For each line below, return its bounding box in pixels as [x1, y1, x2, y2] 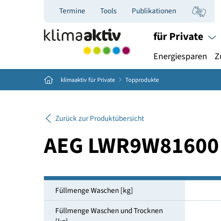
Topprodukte [139, 83, 177, 94]
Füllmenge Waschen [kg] [61, 205, 148, 218]
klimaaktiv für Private [67, 83, 128, 94]
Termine [65, 6, 95, 18]
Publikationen [146, 6, 196, 18]
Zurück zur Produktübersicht [61, 125, 160, 138]
